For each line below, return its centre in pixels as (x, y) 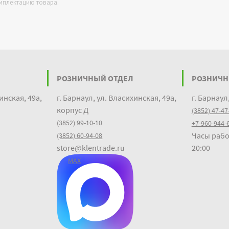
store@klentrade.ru (91, 148)
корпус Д (73, 110)
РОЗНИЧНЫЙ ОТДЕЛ (95, 78)
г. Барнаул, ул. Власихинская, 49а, (117, 98)
